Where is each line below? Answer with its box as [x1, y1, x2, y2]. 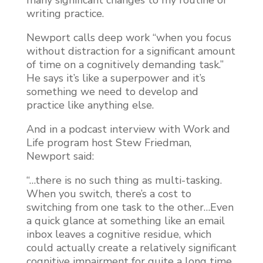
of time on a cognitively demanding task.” [26, 57, 224, 72]
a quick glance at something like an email [26, 213, 225, 228]
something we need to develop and [26, 84, 198, 99]
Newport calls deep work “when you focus [26, 30, 231, 45]
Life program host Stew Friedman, [26, 135, 191, 150]
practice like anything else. [26, 97, 154, 112]
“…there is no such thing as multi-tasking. [26, 173, 222, 187]
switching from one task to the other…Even [26, 200, 234, 214]
